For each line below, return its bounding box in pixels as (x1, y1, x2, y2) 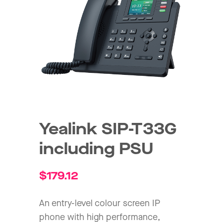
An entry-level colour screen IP (39, 198, 160, 209)
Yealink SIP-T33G (39, 119, 176, 139)
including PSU (39, 139, 154, 159)
